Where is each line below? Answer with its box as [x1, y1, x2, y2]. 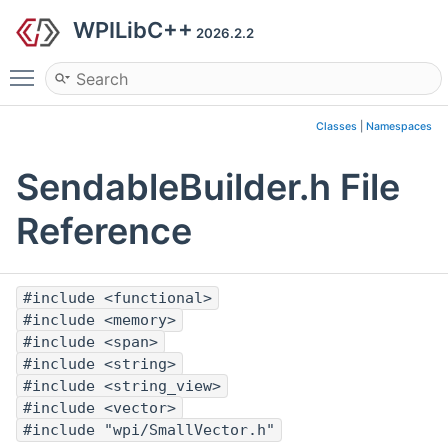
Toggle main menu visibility [44, 59, 250, 79]
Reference [16, 209, 192, 254]
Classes [316, 120, 357, 133]
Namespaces [366, 120, 432, 133]
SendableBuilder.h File [16, 165, 400, 210]
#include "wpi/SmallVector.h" [23, 421, 275, 440]
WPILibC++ [73, 17, 193, 43]
